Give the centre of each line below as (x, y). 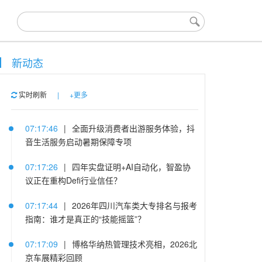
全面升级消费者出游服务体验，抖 (133, 128)
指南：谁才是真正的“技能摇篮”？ (85, 219)
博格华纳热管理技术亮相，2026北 (134, 244)
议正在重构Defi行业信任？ (73, 180)
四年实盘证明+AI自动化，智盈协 (131, 167)
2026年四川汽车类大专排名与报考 (134, 205)
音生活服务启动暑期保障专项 (78, 142)
